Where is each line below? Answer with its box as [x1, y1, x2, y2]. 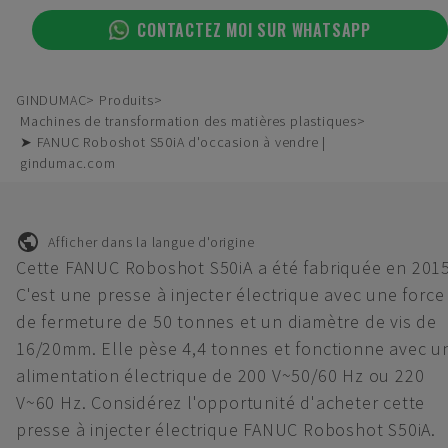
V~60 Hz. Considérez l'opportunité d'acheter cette [16, 391, 426, 414]
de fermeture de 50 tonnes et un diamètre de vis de [16, 310, 437, 333]
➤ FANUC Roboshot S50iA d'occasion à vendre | [20, 133, 327, 151]
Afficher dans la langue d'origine [48, 232, 255, 251]
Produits [99, 91, 154, 109]
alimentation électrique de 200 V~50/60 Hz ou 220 [16, 364, 425, 387]
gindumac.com [20, 154, 116, 172]
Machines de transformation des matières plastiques [20, 112, 357, 130]
